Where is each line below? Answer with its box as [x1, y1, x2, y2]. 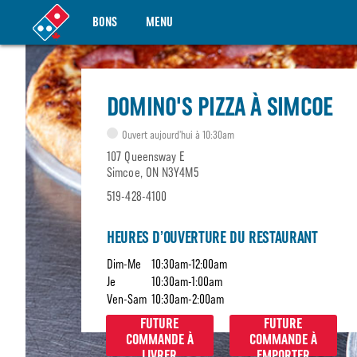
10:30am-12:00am [151, 257, 227, 272]
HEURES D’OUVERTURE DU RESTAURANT [107, 228, 318, 247]
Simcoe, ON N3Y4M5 [107, 165, 198, 180]
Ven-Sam [107, 292, 147, 307]
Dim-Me [107, 257, 141, 272]
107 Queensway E [107, 149, 185, 164]
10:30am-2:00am [151, 292, 224, 307]
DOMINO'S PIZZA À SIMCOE [107, 91, 333, 122]
